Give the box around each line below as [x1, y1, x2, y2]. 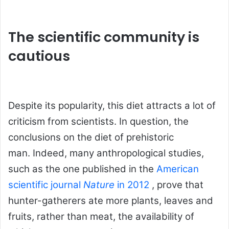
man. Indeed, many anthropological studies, [8, 147, 204, 159]
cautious [8, 46, 70, 65]
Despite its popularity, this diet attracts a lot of [8, 100, 216, 112]
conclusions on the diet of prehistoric [8, 131, 174, 144]
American [156, 163, 199, 175]
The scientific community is [8, 27, 199, 47]
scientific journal [8, 179, 83, 191]
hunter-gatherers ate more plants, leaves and [8, 195, 213, 207]
